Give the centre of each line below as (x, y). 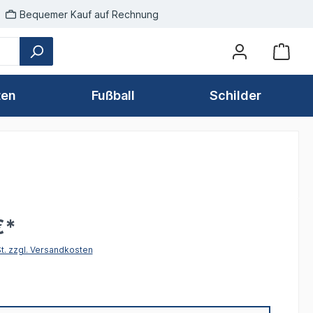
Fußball (113, 96)
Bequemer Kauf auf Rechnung (89, 14)
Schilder (236, 96)
